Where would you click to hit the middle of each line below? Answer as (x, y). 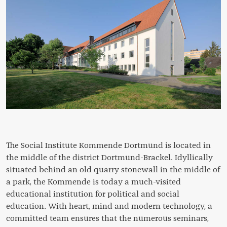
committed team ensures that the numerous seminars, (107, 219)
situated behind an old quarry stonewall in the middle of (113, 170)
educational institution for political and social (93, 194)
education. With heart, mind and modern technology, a (109, 206)
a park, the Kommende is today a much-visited (93, 182)
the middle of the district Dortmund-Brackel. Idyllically (109, 158)
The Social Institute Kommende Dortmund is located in (108, 146)
